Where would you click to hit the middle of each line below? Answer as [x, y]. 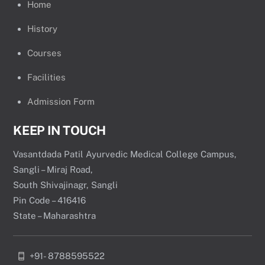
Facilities [47, 77]
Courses [45, 53]
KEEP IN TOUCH [59, 131]
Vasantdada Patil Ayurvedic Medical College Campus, [125, 154]
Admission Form [61, 102]
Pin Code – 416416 [50, 201]
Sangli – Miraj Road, [53, 170]
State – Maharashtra [56, 216]
